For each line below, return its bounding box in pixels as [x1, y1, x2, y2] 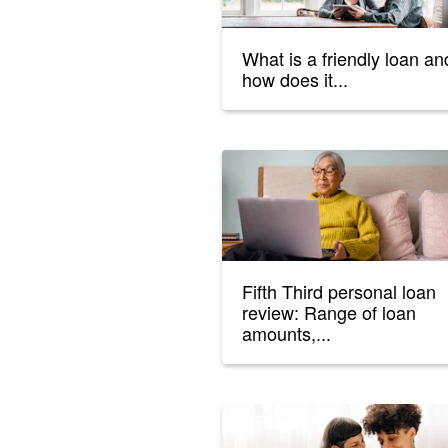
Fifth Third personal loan [242, 278, 436, 305]
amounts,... [242, 320, 331, 347]
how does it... [242, 66, 348, 93]
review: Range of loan [242, 299, 416, 326]
